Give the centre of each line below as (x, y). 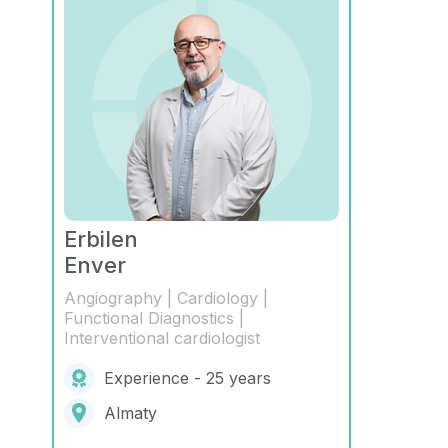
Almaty (130, 413)
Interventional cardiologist (162, 338)
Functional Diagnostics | (154, 318)
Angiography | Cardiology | (166, 298)
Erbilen (101, 239)
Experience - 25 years (187, 378)
